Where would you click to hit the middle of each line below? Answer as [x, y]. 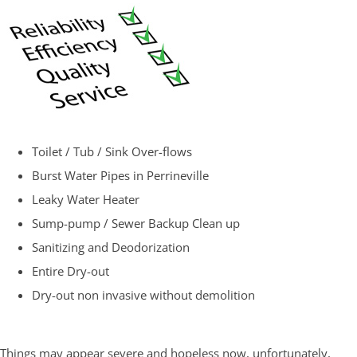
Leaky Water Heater [86, 200]
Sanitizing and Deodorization [111, 247]
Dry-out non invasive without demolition [143, 295]
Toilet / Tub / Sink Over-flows [112, 152]
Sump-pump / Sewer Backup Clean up [136, 224]
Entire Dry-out [71, 271]
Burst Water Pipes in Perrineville [120, 176]
